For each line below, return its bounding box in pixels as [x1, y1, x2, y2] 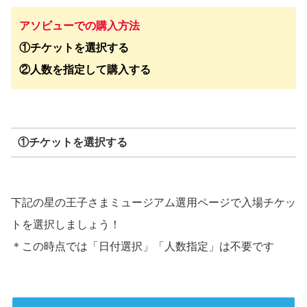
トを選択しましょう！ [11, 219, 121, 231]
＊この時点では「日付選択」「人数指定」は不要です [11, 241, 274, 253]
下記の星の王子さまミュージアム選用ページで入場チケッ [11, 197, 296, 209]
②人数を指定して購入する [19, 64, 151, 76]
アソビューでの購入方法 [19, 20, 140, 32]
